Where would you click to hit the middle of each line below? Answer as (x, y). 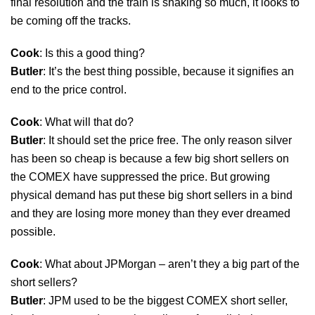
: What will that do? (86, 122)
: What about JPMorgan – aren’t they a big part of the (169, 264)
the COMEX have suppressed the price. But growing (140, 176)
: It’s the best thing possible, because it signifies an (168, 71)
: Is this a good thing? (92, 53)
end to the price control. (69, 89)
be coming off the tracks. (71, 20)
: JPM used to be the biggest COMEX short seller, (165, 300)
